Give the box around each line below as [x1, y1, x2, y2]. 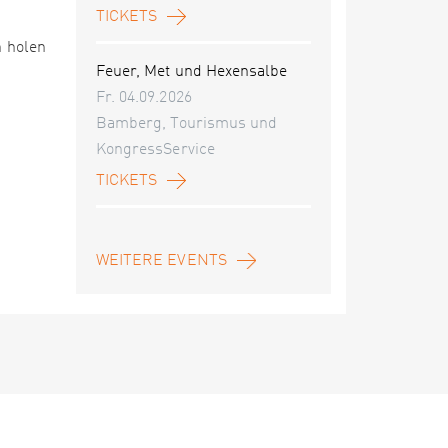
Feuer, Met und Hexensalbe [96, 64, 288, 80]
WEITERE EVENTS [96, 253, 227, 269]
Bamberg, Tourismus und [96, 116, 278, 132]
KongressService [96, 142, 215, 158]
